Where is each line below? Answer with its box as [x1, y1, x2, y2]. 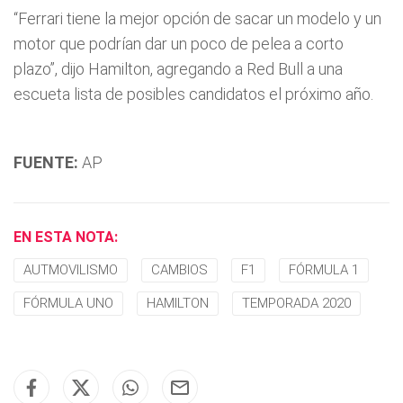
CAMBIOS [151, 262, 208, 278]
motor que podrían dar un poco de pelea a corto [13, 34, 344, 53]
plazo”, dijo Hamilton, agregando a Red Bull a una [13, 59, 343, 78]
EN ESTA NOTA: [13, 228, 118, 246]
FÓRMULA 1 [289, 262, 359, 278]
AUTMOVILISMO [23, 262, 118, 278]
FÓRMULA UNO [23, 295, 113, 311]
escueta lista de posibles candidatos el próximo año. [13, 85, 373, 103]
